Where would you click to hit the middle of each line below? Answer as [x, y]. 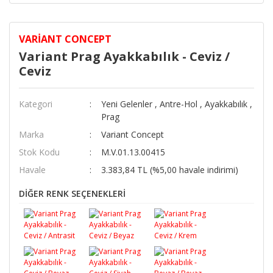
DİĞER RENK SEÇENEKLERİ [72, 193]
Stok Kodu [39, 152]
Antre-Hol [178, 104]
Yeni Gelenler [126, 104]
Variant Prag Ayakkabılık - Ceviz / [124, 56]
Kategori [36, 104]
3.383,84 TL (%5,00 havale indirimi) [169, 170]
